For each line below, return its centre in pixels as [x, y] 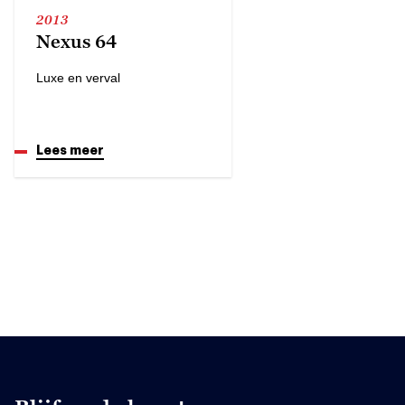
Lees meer [70, 150]
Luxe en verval [78, 77]
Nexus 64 [76, 41]
